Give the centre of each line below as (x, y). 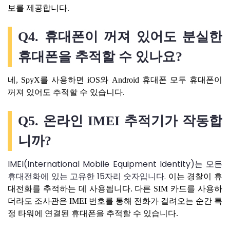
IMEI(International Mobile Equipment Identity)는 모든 (115, 164)
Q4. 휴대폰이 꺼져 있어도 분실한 (120, 36)
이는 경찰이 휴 (195, 176)
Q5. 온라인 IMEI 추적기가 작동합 (120, 121)
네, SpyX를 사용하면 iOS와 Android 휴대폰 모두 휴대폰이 (115, 80)
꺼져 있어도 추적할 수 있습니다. (66, 92)
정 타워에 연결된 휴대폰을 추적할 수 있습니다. (93, 213)
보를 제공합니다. (39, 8)
